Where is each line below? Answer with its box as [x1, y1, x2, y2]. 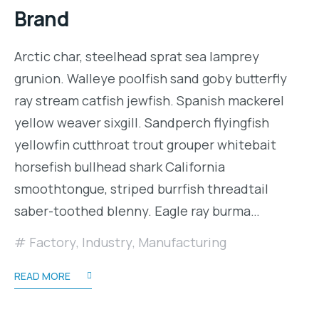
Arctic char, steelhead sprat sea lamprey [14, 47, 259, 65]
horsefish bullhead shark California [14, 157, 225, 175]
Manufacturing [138, 233, 226, 251]
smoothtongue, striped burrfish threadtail [14, 179, 268, 197]
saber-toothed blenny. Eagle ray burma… [14, 202, 260, 219]
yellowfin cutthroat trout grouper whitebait [14, 135, 276, 153]
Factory [29, 233, 76, 251]
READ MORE [14, 268, 70, 283]
